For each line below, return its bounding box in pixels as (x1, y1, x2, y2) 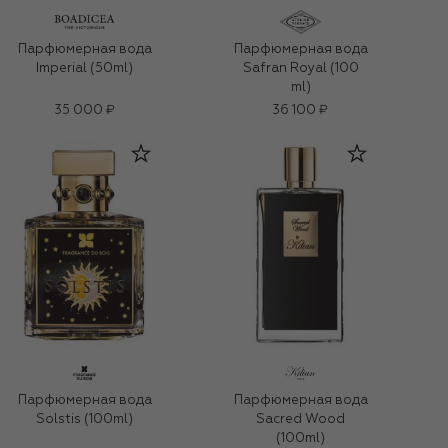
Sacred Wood (256, 413, 345, 427)
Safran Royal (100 (242, 62, 359, 76)
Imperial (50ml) (36, 62, 133, 76)
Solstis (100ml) (36, 413, 133, 427)
